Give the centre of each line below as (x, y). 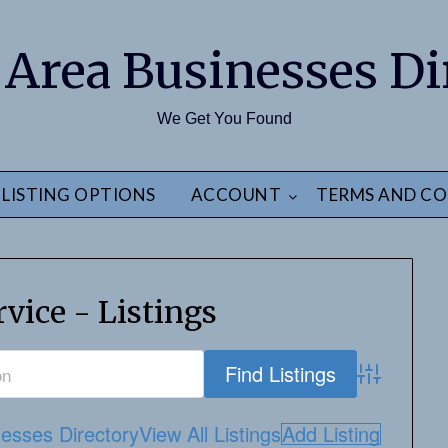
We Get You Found (224, 118)
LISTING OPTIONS (79, 194)
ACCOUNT (235, 194)
